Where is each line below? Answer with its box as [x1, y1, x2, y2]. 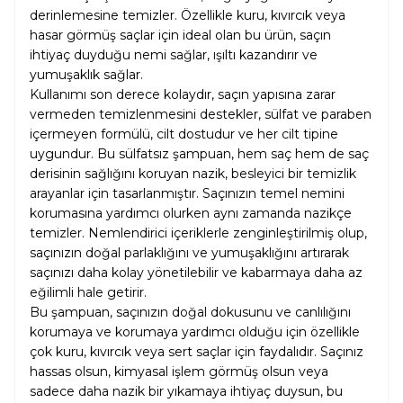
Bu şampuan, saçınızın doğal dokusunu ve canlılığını [30, 304, 351, 320]
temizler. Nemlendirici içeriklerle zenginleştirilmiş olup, [30, 225, 367, 241]
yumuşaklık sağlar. [30, 67, 143, 83]
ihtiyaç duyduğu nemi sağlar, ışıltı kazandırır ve [30, 47, 318, 63]
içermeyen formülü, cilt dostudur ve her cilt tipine [30, 126, 338, 142]
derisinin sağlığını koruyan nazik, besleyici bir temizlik [30, 166, 356, 182]
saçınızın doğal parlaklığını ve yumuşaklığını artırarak [30, 245, 349, 261]
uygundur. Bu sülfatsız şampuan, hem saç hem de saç [30, 146, 369, 162]
